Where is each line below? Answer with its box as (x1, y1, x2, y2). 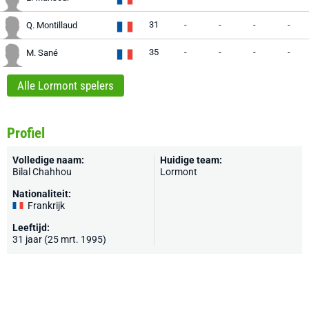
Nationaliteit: (12, 188, 71, 199)
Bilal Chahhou (12, 166, 72, 177)
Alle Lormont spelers (17, 79, 114, 92)
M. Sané (26, 48, 58, 58)
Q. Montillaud (26, 20, 77, 30)
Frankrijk (28, 200, 65, 211)
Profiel (7, 125, 45, 141)
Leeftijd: (12, 222, 50, 233)
